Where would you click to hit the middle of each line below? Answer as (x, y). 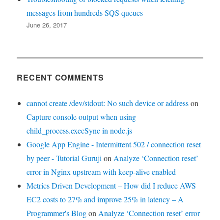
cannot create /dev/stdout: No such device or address (108, 103)
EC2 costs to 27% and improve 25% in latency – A (105, 199)
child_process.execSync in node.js (80, 130)
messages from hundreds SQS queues (85, 12)
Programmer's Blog (57, 213)
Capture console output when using (82, 116)
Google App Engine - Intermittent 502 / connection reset (114, 144)
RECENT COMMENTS (60, 77)
